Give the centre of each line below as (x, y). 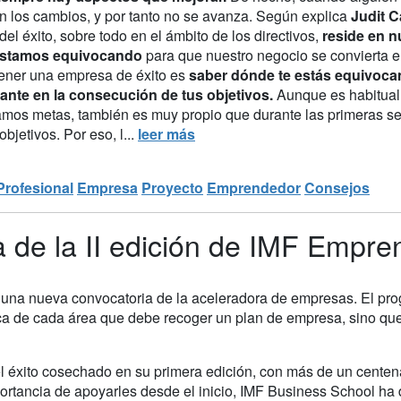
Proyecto (172, 187)
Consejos (337, 187)
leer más (166, 133)
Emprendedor (254, 187)
